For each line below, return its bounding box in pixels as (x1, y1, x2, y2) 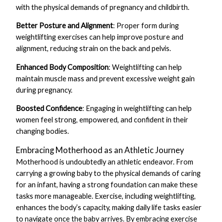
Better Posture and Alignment (16, 21, 113, 30)
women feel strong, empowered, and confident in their (16, 115, 189, 124)
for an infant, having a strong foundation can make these (16, 180, 198, 189)
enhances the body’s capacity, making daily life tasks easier (16, 203, 202, 212)
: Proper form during (113, 21, 179, 30)
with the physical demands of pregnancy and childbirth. (16, 2, 190, 11)
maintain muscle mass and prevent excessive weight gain (16, 74, 195, 83)
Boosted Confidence (16, 104, 83, 113)
